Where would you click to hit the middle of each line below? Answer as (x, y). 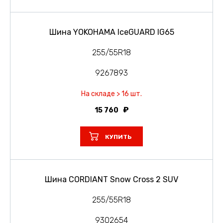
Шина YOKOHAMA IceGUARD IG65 (111, 32)
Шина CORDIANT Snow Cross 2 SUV (111, 179)
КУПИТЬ (118, 137)
